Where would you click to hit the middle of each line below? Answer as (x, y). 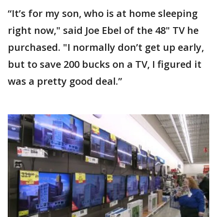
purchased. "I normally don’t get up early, (106, 47)
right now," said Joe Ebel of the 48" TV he (103, 30)
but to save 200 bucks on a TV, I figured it (105, 64)
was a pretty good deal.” (65, 81)
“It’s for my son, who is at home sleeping (103, 13)
